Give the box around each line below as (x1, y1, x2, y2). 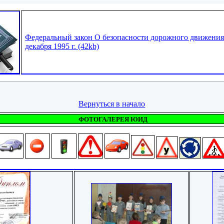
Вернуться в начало (78, 99, 145, 108)
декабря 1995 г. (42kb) (25, 42, 99, 51)
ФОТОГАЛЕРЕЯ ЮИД (78, 115, 148, 123)
